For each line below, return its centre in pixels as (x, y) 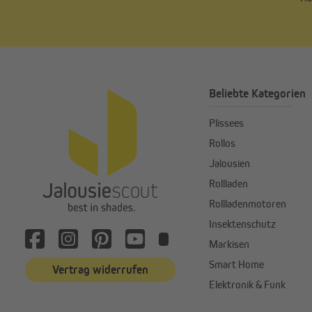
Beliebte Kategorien (257, 94)
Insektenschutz (242, 224)
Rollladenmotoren (248, 204)
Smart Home (236, 265)
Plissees (226, 123)
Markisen (229, 244)
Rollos (222, 143)
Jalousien (229, 164)
